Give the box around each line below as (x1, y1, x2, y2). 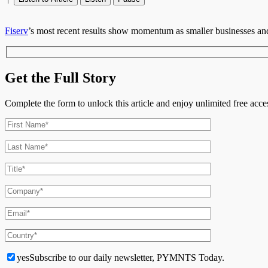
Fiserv (5, 26, 28, 36)
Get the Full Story (5, 69, 116, 86)
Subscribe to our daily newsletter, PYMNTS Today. (29, 252, 224, 263)
